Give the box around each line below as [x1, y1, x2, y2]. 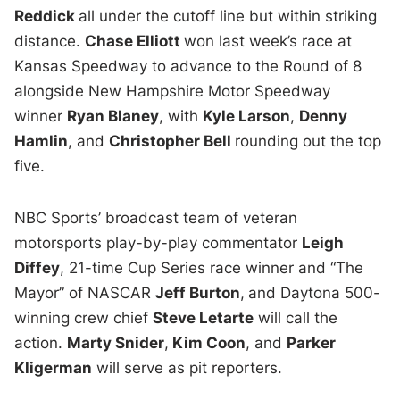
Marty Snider [67, 333, 165, 352]
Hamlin [14, 131, 69, 150]
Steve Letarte [153, 308, 254, 327]
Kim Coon [169, 333, 246, 352]
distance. [14, 31, 86, 50]
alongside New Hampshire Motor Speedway [14, 81, 331, 100]
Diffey [14, 258, 61, 277]
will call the [254, 308, 338, 327]
